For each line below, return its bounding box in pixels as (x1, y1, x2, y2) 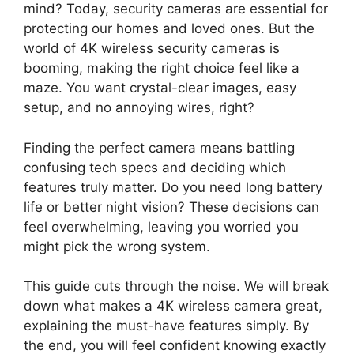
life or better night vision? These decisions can (24, 198, 319, 215)
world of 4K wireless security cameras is (24, 40, 280, 57)
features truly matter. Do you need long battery (24, 179, 322, 195)
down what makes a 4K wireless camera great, (24, 298, 322, 314)
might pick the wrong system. (24, 238, 210, 254)
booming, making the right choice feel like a (24, 60, 299, 77)
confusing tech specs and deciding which (24, 159, 286, 175)
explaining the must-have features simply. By (24, 318, 309, 334)
